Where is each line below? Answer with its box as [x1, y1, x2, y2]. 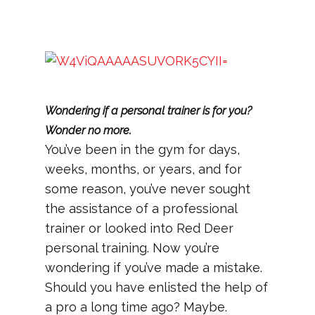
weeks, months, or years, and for [45, 162, 242, 176]
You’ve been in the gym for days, [45, 142, 240, 157]
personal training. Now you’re [45, 240, 219, 255]
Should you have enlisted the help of [45, 280, 268, 295]
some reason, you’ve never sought [45, 181, 250, 196]
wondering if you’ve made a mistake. [45, 260, 262, 275]
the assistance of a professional [45, 201, 237, 216]
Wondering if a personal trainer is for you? [45, 104, 252, 117]
